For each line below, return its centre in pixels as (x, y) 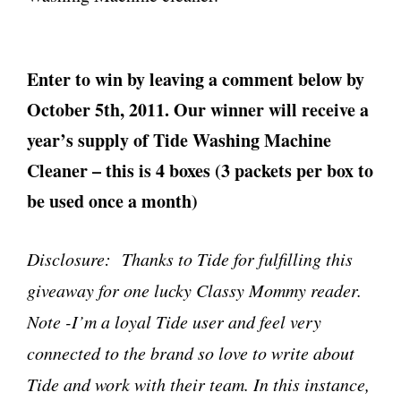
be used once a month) (115, 201)
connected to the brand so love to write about (191, 353)
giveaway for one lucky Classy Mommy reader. (194, 290)
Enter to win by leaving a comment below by (196, 79)
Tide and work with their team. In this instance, (198, 384)
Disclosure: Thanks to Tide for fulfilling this (190, 259)
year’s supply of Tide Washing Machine (179, 140)
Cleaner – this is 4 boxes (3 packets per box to (200, 171)
